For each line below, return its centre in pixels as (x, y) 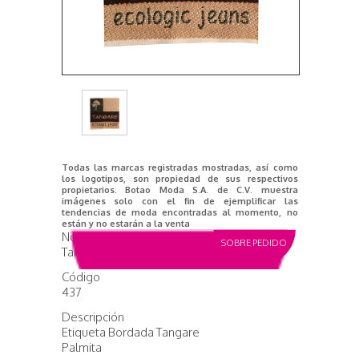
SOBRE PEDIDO (254, 243)
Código (81, 277)
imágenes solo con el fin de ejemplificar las (179, 201)
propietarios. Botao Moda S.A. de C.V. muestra (179, 190)
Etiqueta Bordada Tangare (130, 332)
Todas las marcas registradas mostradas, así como (179, 167)
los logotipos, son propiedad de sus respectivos (179, 179)
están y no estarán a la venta (125, 224)
